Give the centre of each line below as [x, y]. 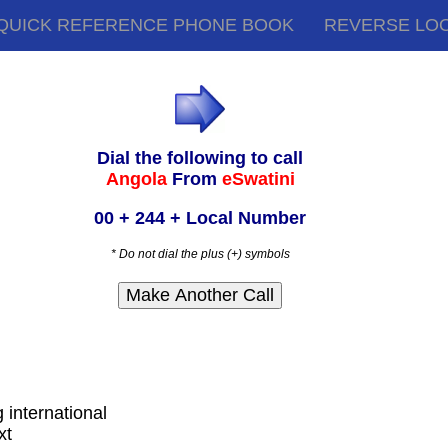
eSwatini [258, 179]
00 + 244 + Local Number [200, 218]
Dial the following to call [200, 158]
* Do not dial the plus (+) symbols [200, 254]
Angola [138, 179]
